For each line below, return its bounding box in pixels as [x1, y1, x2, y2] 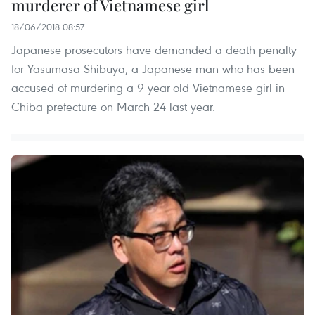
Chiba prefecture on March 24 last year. [11, 98, 215, 115]
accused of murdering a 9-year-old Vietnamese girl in [11, 79, 285, 96]
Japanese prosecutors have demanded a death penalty [11, 41, 297, 58]
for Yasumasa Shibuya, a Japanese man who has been [11, 60, 295, 77]
